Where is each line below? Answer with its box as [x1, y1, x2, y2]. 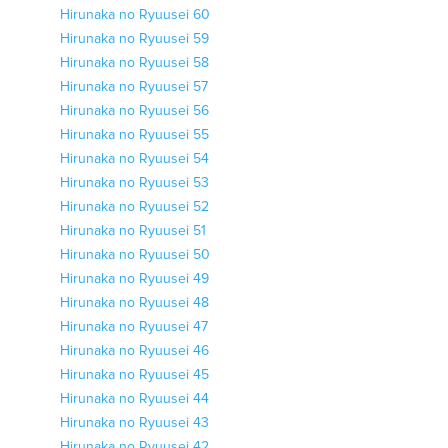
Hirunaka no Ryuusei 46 [60, 344, 209, 358]
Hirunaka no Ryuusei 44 [60, 392, 209, 406]
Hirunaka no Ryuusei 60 [60, 8, 210, 22]
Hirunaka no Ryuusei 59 [60, 32, 209, 46]
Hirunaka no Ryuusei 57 [60, 80, 208, 94]
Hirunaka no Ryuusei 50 [60, 248, 210, 262]
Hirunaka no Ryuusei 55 [60, 128, 209, 142]
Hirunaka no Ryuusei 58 [60, 56, 209, 70]
